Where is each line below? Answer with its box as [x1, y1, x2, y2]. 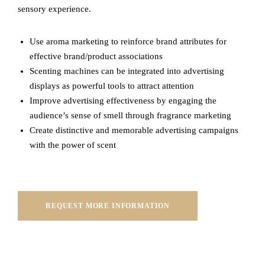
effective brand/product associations [30, 51, 163, 61]
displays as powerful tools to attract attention [30, 80, 194, 91]
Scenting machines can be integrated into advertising [30, 66, 224, 76]
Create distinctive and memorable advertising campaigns [30, 125, 238, 135]
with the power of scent [30, 140, 116, 150]
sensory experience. [18, 4, 91, 14]
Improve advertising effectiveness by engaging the [30, 95, 216, 105]
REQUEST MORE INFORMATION [46, 201, 170, 210]
